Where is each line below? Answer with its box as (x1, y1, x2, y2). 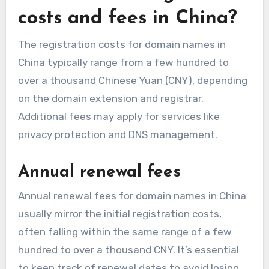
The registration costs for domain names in (17, 38, 226, 50)
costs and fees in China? (17, 9, 237, 29)
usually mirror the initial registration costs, (17, 208, 222, 220)
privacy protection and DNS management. (17, 128, 217, 141)
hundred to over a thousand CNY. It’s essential (17, 244, 239, 256)
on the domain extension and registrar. (17, 92, 204, 104)
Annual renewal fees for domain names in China (17, 190, 246, 202)
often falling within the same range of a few (17, 226, 232, 238)
